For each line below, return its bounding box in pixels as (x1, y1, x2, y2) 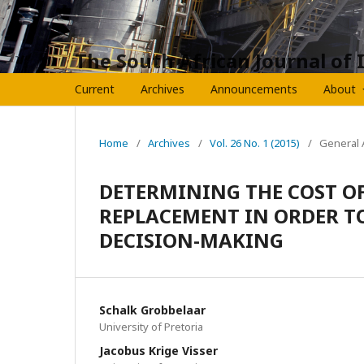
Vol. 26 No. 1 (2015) (210, 136, 300, 150)
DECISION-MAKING (99, 227, 284, 253)
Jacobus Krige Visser (99, 343, 218, 358)
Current (75, 81, 115, 97)
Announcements (210, 81, 297, 97)
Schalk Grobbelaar (99, 302, 206, 318)
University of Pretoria (99, 319, 203, 334)
